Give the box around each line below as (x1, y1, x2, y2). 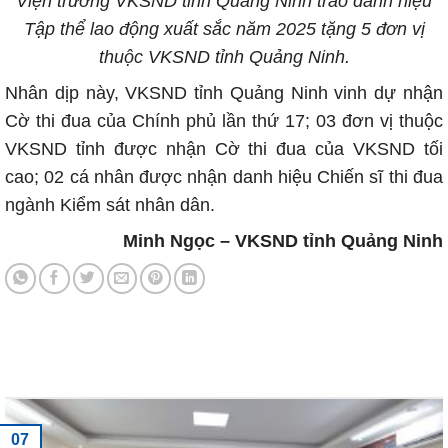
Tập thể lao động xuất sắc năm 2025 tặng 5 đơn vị (23, 19, 425, 39)
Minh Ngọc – (123, 231, 235, 251)
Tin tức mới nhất (40, 375, 144, 390)
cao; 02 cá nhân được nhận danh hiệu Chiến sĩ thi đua (5, 167, 443, 187)
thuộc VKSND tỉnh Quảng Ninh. (98, 47, 350, 67)
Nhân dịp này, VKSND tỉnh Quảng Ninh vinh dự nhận (5, 83, 443, 103)
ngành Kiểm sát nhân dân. (5, 195, 215, 215)
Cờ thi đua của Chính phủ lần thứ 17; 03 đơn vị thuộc (5, 111, 443, 131)
